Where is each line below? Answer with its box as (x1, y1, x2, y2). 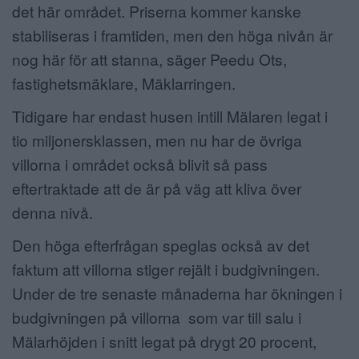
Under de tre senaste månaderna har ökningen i (12, 282, 342, 305)
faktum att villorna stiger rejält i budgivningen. (12, 258, 320, 280)
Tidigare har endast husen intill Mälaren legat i (12, 105, 328, 127)
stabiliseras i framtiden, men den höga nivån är (12, 23, 333, 46)
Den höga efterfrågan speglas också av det (12, 234, 309, 256)
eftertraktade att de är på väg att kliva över (12, 177, 301, 200)
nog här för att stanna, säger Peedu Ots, (12, 47, 287, 70)
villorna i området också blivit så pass (12, 153, 268, 175)
